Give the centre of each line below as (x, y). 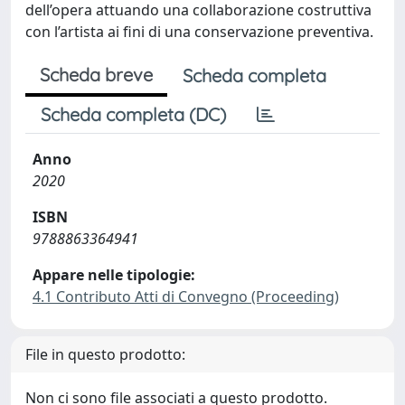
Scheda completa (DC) (133, 114)
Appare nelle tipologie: (114, 274)
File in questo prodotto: (105, 354)
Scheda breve (96, 74)
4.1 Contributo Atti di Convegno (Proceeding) (186, 296)
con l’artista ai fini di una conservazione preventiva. (199, 31)
